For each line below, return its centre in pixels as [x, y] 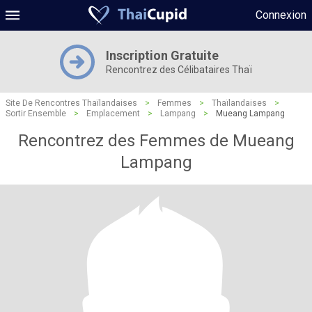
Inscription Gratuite [162, 55]
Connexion [281, 15]
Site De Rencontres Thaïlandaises [71, 103]
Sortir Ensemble [36, 114]
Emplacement [113, 114]
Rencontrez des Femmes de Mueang [156, 141]
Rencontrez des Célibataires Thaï [179, 70]
